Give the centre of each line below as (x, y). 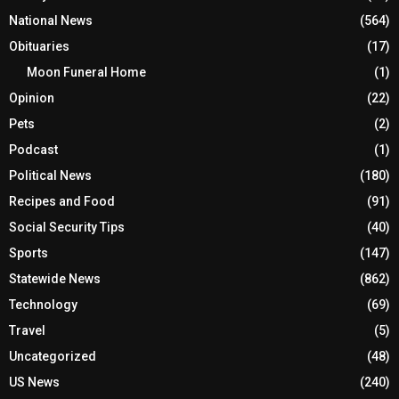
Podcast (33, 149)
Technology (43, 304)
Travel (27, 330)
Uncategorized (53, 356)
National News (51, 20)
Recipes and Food (62, 201)
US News (34, 382)
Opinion (32, 98)
